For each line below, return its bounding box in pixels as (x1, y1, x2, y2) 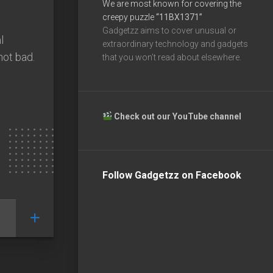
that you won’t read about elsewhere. (102, 52, 241, 62)
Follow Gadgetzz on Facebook (102, 169, 241, 181)
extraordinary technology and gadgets (102, 38, 248, 49)
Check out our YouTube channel (113, 111, 243, 121)
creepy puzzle (102, 12, 156, 22)
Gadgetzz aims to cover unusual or (102, 25, 236, 35)
